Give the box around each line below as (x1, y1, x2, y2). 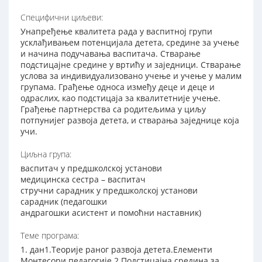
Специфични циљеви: (20, 12, 103, 23)
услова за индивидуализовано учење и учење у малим (20, 70, 242, 82)
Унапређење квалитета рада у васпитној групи (20, 26, 212, 37)
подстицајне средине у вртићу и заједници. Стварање (20, 59, 241, 71)
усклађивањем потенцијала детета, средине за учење (20, 37, 239, 49)
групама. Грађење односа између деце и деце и (20, 81, 215, 93)
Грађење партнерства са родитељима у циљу (20, 104, 206, 115)
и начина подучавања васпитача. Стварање (20, 48, 201, 60)
